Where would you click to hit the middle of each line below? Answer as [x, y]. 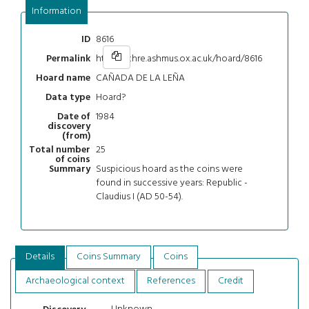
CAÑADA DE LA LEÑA [140, 78]
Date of [74, 117]
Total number [60, 150]
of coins [73, 160]
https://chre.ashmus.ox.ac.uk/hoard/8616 [179, 59]
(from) [76, 137]
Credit [231, 281]
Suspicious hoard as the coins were [169, 169]
